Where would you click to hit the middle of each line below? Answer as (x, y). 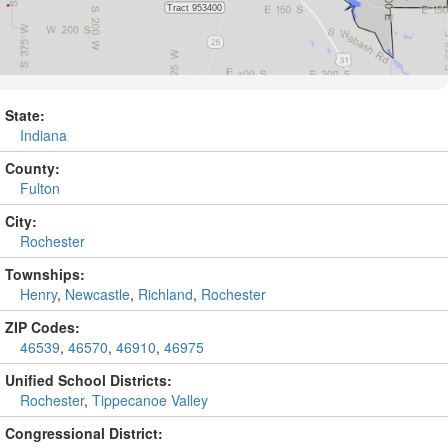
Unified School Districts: (88, 380)
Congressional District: (84, 433)
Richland (165, 294)
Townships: (45, 274)
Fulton (40, 188)
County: (32, 168)
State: (25, 115)
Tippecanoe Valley (150, 400)
